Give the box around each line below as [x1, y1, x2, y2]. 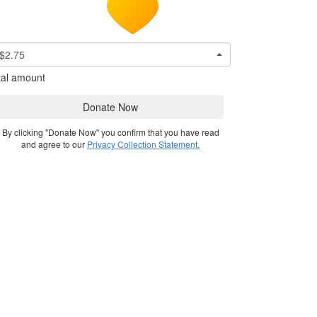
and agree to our [21, 138, 87, 151]
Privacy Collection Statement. [87, 138, 200, 151]
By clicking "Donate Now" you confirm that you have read [1, 126, 219, 139]
